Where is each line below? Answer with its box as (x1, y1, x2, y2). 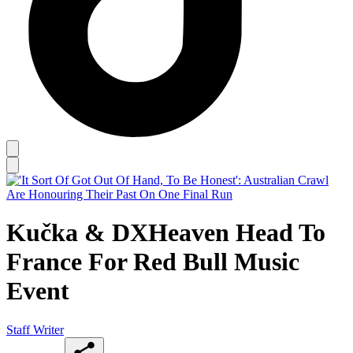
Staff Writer (6, 322, 64, 336)
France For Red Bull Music (6, 247, 299, 277)
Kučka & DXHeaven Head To (6, 218, 325, 247)
